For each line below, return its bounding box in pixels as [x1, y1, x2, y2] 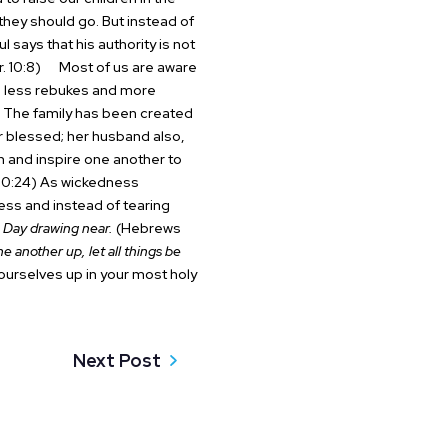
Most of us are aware [43, 58, 197, 76]
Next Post [73, 349, 162, 372]
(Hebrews [112, 219, 181, 237]
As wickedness [39, 173, 139, 191]
